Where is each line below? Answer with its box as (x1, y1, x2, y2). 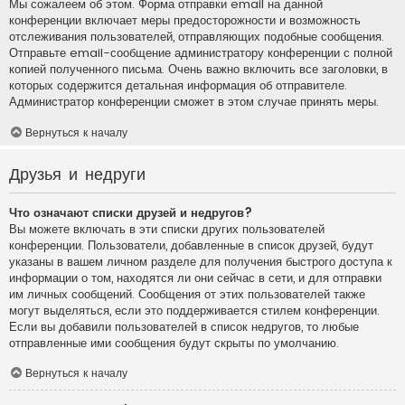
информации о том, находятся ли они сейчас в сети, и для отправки (9, 268, 381, 287)
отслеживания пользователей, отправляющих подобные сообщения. (9, 28, 384, 46)
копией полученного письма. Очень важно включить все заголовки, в (9, 61, 388, 79)
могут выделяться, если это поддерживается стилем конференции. (9, 301, 380, 319)
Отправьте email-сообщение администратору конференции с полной (9, 44, 392, 62)
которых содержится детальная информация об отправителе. (9, 77, 347, 95)
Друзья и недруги (9, 161, 146, 184)
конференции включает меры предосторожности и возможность (9, 12, 361, 30)
